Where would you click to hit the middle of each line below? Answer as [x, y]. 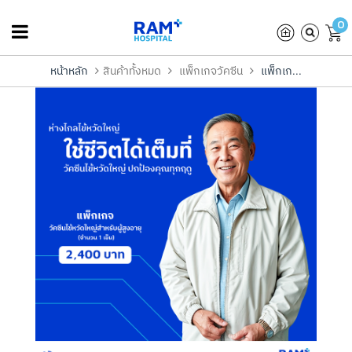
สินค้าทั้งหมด [132, 70]
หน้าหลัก [69, 70]
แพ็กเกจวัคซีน [211, 70]
